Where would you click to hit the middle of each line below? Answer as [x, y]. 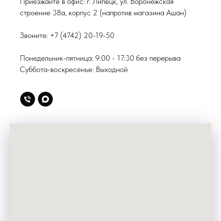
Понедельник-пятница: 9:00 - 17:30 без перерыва [100, 58]
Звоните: [35, 35]
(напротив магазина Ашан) [142, 12]
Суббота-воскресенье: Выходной [74, 69]
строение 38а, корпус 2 [59, 12]
